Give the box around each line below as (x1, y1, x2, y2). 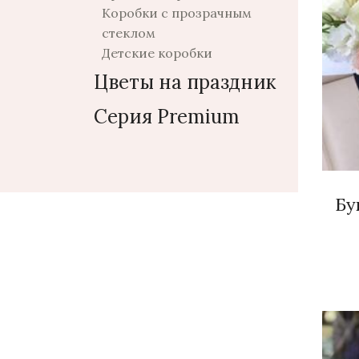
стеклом (102, 25, 155, 41)
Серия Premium (94, 104, 240, 129)
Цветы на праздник (94, 70, 276, 95)
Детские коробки (102, 45, 212, 61)
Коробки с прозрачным (102, 5, 252, 21)
